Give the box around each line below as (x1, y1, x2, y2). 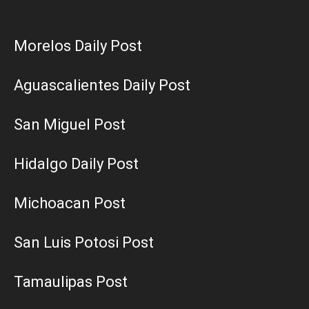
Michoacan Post (14, 195, 126, 212)
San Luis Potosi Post (14, 234, 154, 252)
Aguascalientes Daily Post (14, 77, 190, 94)
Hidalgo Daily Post (14, 155, 139, 173)
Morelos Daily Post (14, 37, 142, 55)
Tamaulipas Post (14, 273, 128, 291)
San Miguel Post (14, 116, 126, 134)
